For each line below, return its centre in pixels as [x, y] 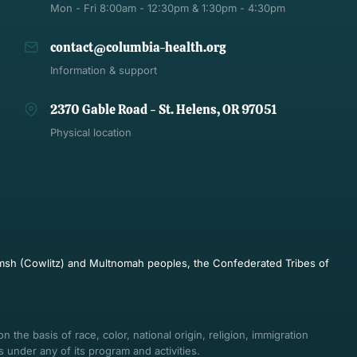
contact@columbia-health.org [137, 48]
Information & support [103, 71]
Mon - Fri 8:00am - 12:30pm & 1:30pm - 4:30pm [167, 8]
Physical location [90, 133]
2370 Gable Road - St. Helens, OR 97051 [163, 110]
